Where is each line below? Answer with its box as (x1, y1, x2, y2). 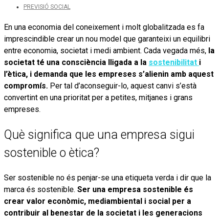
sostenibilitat (149, 58, 199, 67)
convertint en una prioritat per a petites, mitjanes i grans (4, 93, 193, 102)
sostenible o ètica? (4, 145, 99, 160)
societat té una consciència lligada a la (4, 58, 149, 67)
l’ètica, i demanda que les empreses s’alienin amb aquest (4, 69, 214, 79)
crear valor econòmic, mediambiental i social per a (4, 196, 191, 206)
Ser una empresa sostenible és (77, 184, 193, 194)
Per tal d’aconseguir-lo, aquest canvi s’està (50, 81, 197, 90)
